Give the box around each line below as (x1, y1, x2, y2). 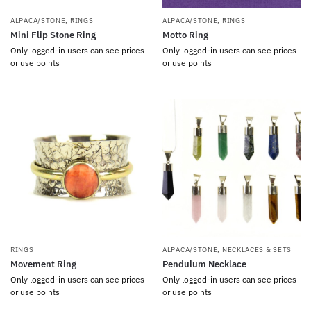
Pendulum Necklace (162, 258, 246, 270)
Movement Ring (10, 258, 76, 270)
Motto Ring (162, 29, 208, 41)
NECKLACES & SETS (221, 245, 292, 254)
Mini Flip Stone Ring (10, 29, 96, 41)
